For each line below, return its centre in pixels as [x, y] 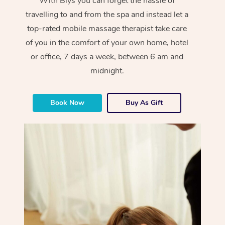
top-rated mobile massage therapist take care [107, 28]
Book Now [68, 102]
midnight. [107, 71]
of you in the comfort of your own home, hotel [107, 42]
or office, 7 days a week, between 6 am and [107, 57]
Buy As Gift [144, 102]
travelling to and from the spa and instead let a [107, 14]
